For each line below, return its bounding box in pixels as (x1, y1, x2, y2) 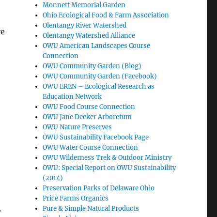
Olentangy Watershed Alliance (43, 31, 136, 40)
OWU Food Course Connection (43, 102, 136, 111)
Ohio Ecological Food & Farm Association (43, 11, 170, 19)
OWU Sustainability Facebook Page (43, 133, 149, 141)
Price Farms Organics (43, 194, 109, 202)
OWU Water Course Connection (43, 143, 139, 152)
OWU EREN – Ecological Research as (43, 82, 155, 91)
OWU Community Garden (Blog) (43, 62, 142, 70)
